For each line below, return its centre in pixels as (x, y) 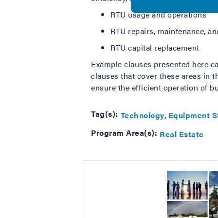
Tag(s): (105, 114)
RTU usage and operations (158, 14)
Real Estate (182, 134)
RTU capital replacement (155, 47)
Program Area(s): (124, 133)
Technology (142, 115)
